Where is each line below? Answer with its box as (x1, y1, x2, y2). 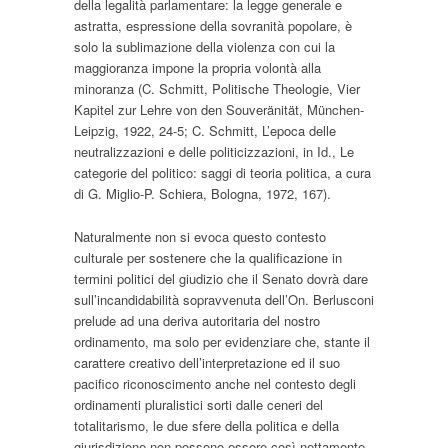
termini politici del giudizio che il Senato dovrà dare (74, 268, 368, 288)
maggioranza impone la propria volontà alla (74, 57, 321, 77)
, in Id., (295, 141, 340, 161)
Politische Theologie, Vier (212, 78, 360, 98)
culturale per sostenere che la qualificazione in (74, 247, 342, 267)
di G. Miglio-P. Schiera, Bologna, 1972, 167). (74, 183, 331, 203)
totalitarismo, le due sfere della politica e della (74, 415, 339, 435)
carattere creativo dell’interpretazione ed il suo (74, 352, 340, 372)
